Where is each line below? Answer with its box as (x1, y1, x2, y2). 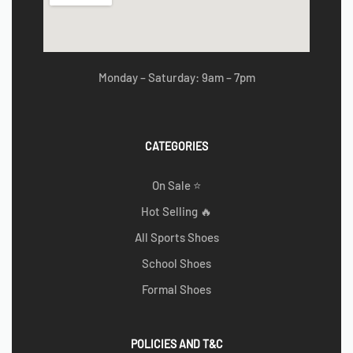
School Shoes (142, 256, 211, 271)
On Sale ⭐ (151, 178, 202, 193)
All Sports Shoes (134, 230, 219, 245)
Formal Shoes (142, 282, 211, 297)
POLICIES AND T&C (130, 337, 223, 351)
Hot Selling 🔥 (141, 204, 212, 219)
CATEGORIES (145, 139, 208, 154)
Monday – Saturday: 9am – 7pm (98, 69, 255, 84)
